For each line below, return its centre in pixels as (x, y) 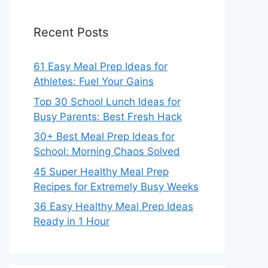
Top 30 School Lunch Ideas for (107, 101)
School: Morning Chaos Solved (107, 151)
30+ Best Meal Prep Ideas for (104, 136)
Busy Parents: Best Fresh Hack (108, 116)
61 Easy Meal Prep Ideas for (100, 66)
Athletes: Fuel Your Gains (94, 81)
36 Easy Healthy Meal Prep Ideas (113, 206)
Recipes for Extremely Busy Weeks (116, 186)
